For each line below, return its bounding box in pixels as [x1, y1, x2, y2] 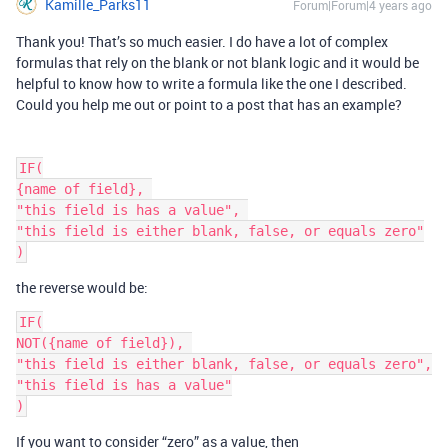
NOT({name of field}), [16, 335, 192, 351]
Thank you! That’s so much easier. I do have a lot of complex [16, 32, 388, 51]
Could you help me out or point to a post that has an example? [16, 95, 402, 114]
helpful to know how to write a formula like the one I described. [16, 74, 407, 93]
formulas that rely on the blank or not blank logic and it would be [16, 53, 419, 72]
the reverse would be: [16, 278, 148, 297]
